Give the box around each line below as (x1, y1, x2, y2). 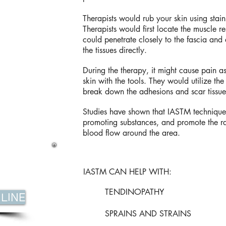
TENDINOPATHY (105, 187, 164, 197)
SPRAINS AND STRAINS (105, 208, 191, 219)
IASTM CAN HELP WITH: (83, 166, 172, 177)
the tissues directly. (83, 45, 147, 55)
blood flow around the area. (83, 128, 180, 138)
